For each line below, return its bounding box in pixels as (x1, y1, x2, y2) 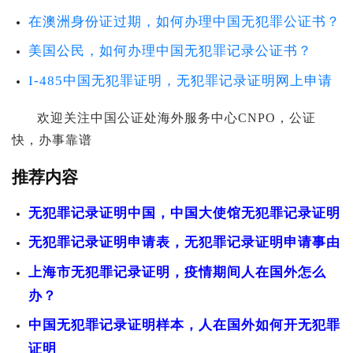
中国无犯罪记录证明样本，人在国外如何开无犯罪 (28, 318, 340, 333)
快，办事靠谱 (12, 132, 92, 147)
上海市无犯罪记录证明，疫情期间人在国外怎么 (28, 264, 326, 280)
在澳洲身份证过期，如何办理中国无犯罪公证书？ (28, 13, 340, 29)
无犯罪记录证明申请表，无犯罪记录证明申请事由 (28, 235, 340, 251)
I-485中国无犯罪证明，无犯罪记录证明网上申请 (28, 72, 333, 88)
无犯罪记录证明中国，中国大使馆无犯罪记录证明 (28, 205, 340, 221)
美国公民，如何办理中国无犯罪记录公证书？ (28, 43, 312, 59)
